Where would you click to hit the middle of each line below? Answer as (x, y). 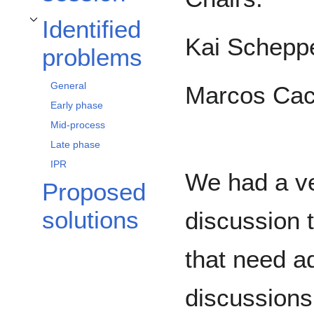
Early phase (77, 105)
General (68, 86)
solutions (90, 220)
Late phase (75, 145)
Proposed (94, 192)
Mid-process (78, 125)
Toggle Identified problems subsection (97, 28)
